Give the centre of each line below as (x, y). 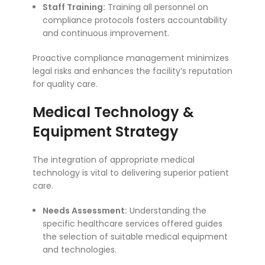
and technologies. (80, 250)
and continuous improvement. (106, 33)
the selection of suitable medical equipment (135, 237)
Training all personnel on (157, 7)
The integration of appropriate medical (114, 160)
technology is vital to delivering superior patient (131, 173)
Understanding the (167, 211)
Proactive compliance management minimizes (131, 58)
